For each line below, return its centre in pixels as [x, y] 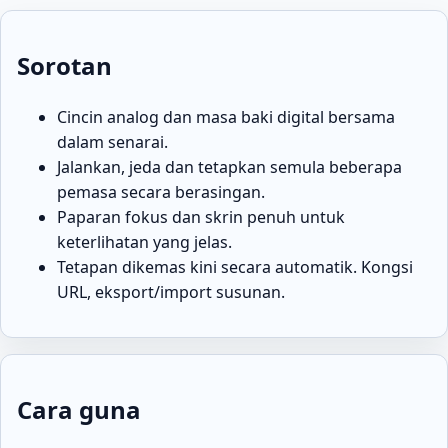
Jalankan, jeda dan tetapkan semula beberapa [229, 166]
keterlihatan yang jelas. [144, 241]
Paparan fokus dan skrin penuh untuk [201, 216]
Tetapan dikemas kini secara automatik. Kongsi [235, 266]
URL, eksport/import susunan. [171, 291]
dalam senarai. [112, 141]
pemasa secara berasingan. [161, 191]
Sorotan [64, 65]
